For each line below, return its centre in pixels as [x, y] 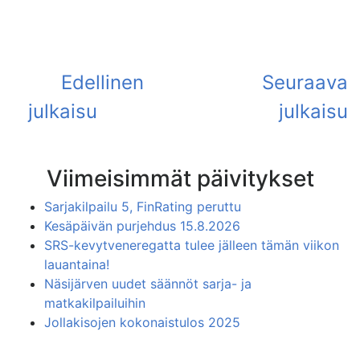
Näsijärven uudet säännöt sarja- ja [148, 284]
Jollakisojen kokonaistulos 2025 [142, 322]
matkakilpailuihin [95, 303]
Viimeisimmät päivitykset [180, 178]
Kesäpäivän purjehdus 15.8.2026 [142, 226]
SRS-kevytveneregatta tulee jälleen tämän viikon [192, 245]
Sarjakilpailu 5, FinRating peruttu [143, 207]
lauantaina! [77, 264]
